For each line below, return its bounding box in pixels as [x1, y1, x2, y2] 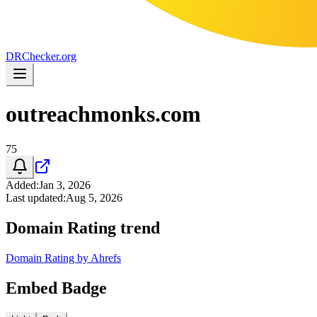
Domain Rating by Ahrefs [6, 251, 121, 264]
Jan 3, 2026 [39, 178, 91, 191]
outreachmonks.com [6, 101, 201, 127]
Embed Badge [6, 278, 107, 297]
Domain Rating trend [6, 218, 160, 237]
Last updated [6, 191, 63, 204]
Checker [22, 50, 59, 62]
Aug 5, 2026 [66, 191, 122, 204]
